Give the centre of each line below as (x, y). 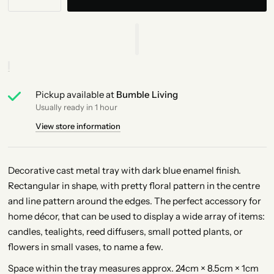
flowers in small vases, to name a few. (85, 247)
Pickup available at (76, 94)
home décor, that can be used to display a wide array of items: (136, 216)
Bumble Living (147, 94)
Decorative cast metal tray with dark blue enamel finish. (124, 170)
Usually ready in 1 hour (76, 107)
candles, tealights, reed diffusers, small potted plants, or (125, 231)
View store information (78, 126)
